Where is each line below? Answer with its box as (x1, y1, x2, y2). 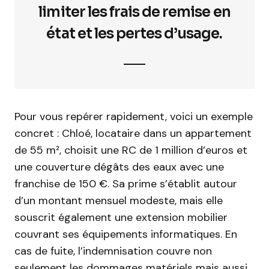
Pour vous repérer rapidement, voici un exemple (14, 109, 253, 124)
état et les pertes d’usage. (46, 25, 223, 43)
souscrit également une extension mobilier (14, 210, 228, 225)
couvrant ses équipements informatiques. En (14, 227, 237, 241)
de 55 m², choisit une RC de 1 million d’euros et (14, 143, 247, 157)
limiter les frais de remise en (38, 3, 231, 21)
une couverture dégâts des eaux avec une (14, 160, 224, 174)
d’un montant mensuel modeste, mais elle (14, 193, 223, 208)
